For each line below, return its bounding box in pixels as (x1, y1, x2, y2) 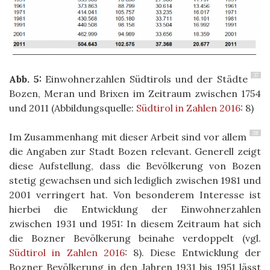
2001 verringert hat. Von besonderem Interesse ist (9, 188, 261, 201)
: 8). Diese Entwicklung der (124, 246, 262, 259)
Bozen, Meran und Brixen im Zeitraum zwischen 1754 (9, 87, 261, 99)
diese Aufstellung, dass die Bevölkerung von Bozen (9, 159, 261, 172)
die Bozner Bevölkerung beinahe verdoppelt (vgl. (9, 231, 261, 244)
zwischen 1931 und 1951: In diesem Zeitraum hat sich (9, 217, 261, 230)
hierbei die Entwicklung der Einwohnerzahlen (9, 202, 261, 215)
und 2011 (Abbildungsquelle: (9, 101, 136, 114)
